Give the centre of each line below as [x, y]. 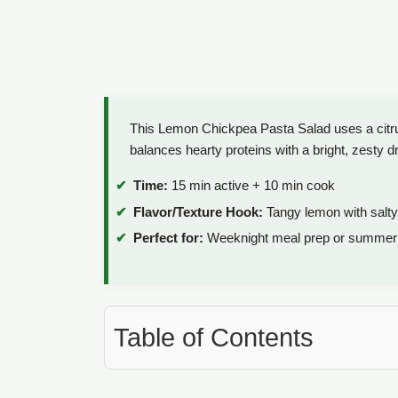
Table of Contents [214, 338]
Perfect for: [168, 238]
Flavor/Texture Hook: [198, 211]
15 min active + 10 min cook [251, 186]
